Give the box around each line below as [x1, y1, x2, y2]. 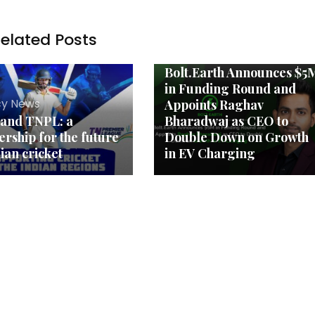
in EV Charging [164, 144, 255, 162]
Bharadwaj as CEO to [164, 112, 288, 129]
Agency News [164, 46, 239, 63]
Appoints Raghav [164, 96, 263, 113]
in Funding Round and [164, 79, 296, 97]
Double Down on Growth [164, 128, 309, 146]
